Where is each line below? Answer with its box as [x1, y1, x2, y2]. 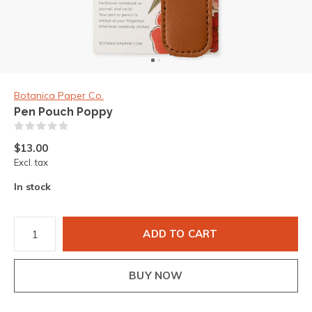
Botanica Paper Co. [14, 89, 104, 102]
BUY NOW [129, 269, 183, 282]
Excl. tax [14, 157, 48, 168]
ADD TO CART [143, 227, 218, 240]
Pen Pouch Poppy [14, 105, 113, 118]
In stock [14, 180, 51, 193]
